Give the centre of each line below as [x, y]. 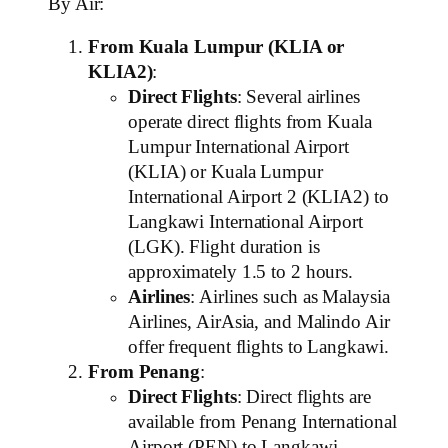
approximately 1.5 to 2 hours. [241, 272]
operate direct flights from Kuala [250, 122]
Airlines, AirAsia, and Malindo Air [259, 322]
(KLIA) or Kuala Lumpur [225, 172]
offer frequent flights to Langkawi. [258, 347]
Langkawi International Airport [245, 222]
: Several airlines [298, 97]
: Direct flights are [303, 397]
